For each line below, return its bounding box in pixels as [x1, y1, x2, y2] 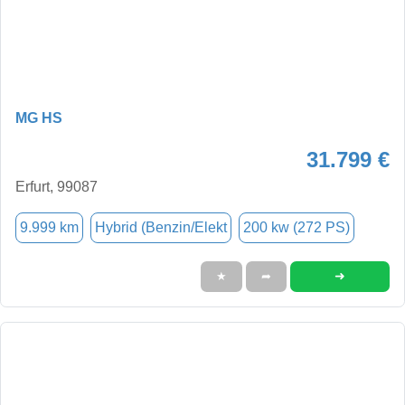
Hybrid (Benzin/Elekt [95, 219, 227, 235]
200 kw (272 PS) [243, 219, 350, 235]
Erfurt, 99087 [15, 178, 98, 194]
